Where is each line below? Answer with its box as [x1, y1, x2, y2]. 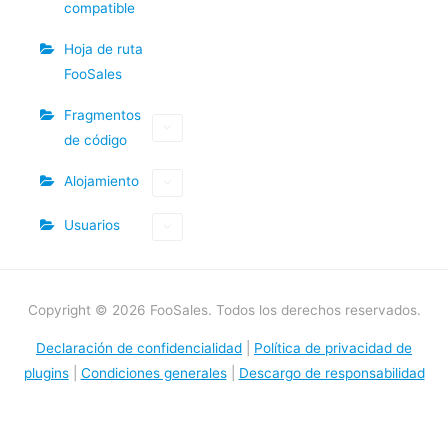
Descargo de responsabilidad [238, 365, 425, 382]
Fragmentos [64, 106, 141, 123]
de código [64, 131, 127, 148]
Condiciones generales [80, 365, 227, 382]
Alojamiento [64, 172, 139, 189]
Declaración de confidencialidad [36, 340, 242, 357]
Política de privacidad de [254, 340, 412, 357]
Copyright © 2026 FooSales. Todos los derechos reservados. [27, 301, 421, 318]
